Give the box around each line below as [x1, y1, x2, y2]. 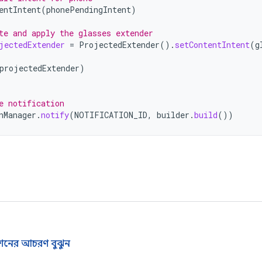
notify [41, 109, 69, 120]
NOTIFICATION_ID [74, 109, 147, 120]
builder [157, 109, 189, 120]
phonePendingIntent [46, 4, 131, 15]
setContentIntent [175, 39, 250, 50]
